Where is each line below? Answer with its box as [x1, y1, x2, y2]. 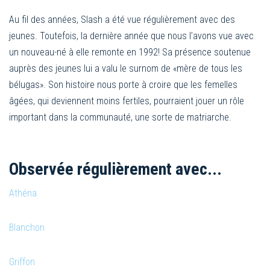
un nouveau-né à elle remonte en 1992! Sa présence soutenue [9, 46, 251, 58]
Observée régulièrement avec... [9, 159, 222, 179]
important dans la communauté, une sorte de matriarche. [9, 111, 231, 123]
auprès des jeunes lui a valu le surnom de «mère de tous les [9, 62, 242, 74]
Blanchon [9, 221, 45, 233]
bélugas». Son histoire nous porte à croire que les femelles [9, 78, 237, 90]
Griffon [9, 256, 35, 268]
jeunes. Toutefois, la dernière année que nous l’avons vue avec [9, 30, 254, 42]
